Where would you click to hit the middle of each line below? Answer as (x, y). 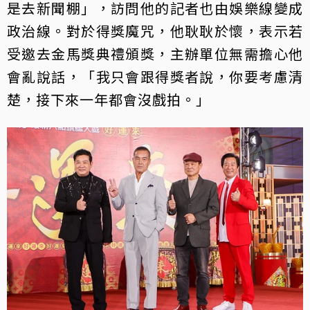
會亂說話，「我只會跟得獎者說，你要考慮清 (155, 76)
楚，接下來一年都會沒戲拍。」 (109, 99)
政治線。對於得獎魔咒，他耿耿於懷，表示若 (155, 31)
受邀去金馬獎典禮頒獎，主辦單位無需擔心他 (155, 54)
